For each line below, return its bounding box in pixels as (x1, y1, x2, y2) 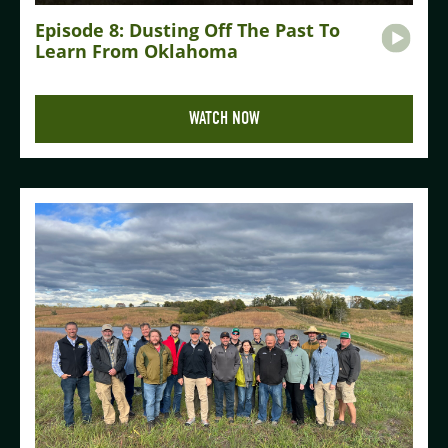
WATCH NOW (188, 108, 260, 130)
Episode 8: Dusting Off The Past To (35, 18, 340, 43)
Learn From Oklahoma (35, 39, 238, 64)
